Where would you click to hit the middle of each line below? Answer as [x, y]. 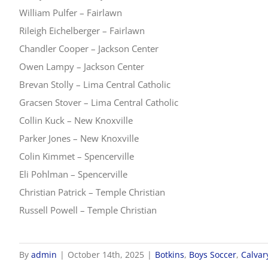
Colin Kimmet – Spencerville [77, 156]
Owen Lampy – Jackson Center [82, 66]
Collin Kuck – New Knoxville [76, 120]
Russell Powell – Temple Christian [88, 210]
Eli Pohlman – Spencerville [73, 174]
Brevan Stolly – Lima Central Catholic [95, 84]
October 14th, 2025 [106, 255]
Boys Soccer [213, 255]
